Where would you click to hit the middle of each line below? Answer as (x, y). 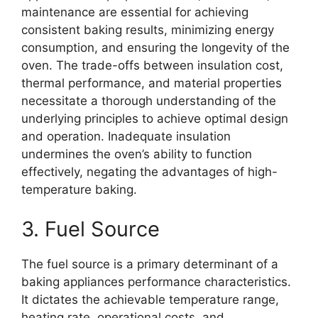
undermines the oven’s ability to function (137, 154)
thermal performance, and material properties (152, 83)
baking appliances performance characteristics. (156, 281)
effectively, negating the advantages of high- (149, 172)
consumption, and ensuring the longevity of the (155, 48)
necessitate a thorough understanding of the (149, 101)
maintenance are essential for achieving (135, 12)
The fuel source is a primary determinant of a (150, 264)
